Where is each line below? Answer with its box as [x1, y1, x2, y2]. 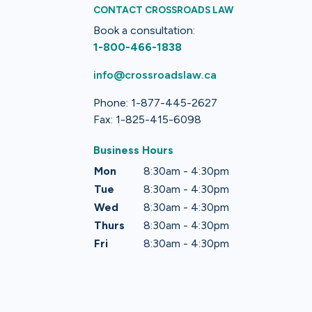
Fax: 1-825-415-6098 [93, 112, 202, 126]
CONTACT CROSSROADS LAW [93, 3, 234, 15]
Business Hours [93, 143, 174, 157]
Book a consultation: [93, 23, 196, 37]
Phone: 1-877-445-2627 [93, 95, 218, 109]
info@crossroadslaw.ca [93, 68, 217, 81]
